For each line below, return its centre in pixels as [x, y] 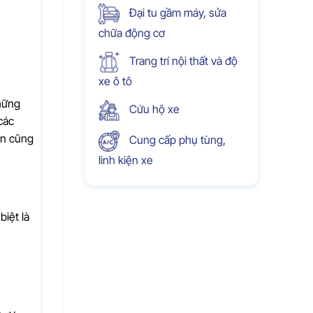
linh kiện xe [125, 160]
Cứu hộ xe [153, 109]
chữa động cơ [131, 33]
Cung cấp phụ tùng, [176, 140]
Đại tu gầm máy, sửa [176, 13]
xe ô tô [115, 81]
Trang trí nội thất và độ [182, 61]
